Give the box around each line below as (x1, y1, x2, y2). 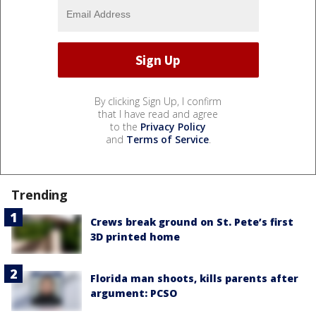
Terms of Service (126, 133, 209, 147)
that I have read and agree (98, 107, 218, 121)
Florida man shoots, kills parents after (90, 272, 298, 286)
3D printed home (90, 230, 180, 244)
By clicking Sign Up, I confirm (95, 95, 221, 109)
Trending (11, 186, 68, 204)
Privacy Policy (140, 120, 206, 134)
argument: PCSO (90, 286, 177, 300)
